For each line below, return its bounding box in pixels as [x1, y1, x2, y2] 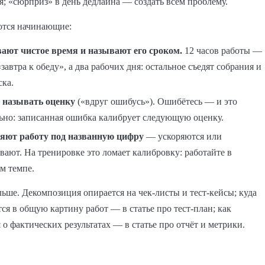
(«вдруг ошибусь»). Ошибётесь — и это [75, 96, 237, 106]
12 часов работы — [182, 46, 262, 56]
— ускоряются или [144, 131, 222, 141]
